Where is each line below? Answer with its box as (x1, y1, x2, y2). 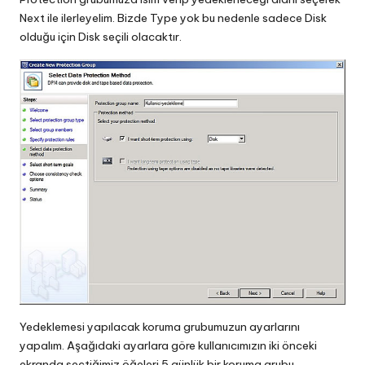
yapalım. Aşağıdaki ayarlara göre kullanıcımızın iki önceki (20, 337, 317, 353)
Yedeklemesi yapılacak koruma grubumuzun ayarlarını (20, 319, 300, 334)
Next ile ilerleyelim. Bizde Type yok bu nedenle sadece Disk (20, 10, 327, 25)
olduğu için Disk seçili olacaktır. (20, 29, 182, 44)
